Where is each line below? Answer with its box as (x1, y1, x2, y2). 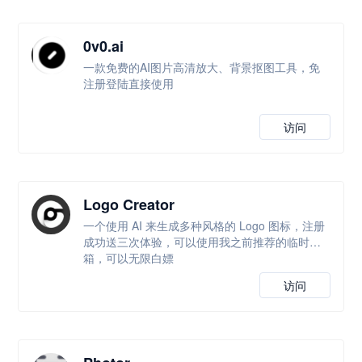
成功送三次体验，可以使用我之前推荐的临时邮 (83, 234, 322, 250)
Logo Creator (83, 194, 175, 215)
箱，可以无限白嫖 (83, 250, 175, 266)
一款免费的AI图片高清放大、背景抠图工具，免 (83, 59, 321, 75)
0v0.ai (83, 36, 124, 57)
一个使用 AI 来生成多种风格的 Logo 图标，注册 (83, 217, 326, 234)
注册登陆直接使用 (83, 75, 175, 91)
